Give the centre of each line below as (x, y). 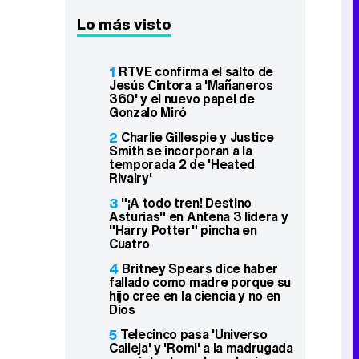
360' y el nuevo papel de (182, 99)
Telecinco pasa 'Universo (194, 335)
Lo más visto (124, 24)
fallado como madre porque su (200, 282)
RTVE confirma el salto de (196, 72)
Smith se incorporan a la (181, 151)
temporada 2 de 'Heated (182, 165)
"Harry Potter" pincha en (183, 230)
